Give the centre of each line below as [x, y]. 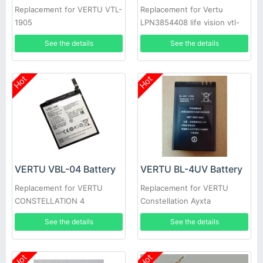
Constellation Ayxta [176, 201]
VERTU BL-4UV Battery [191, 169]
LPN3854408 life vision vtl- [190, 22]
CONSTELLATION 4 [50, 201]
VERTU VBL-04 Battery [65, 169]
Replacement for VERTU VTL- [68, 9]
